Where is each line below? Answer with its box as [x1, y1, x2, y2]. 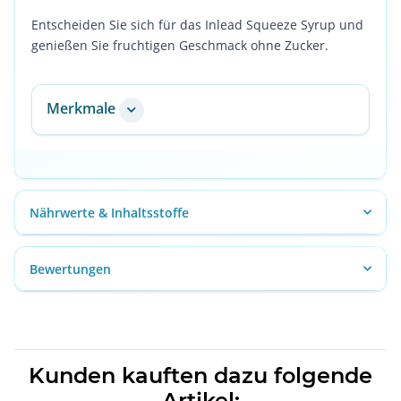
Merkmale [47, 98, 116, 118]
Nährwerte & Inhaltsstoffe [30, 203, 189, 221]
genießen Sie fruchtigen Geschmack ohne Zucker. [31, 36, 329, 54]
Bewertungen [30, 260, 111, 277]
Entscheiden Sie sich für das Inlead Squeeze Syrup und [31, 15, 364, 33]
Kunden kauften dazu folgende [29, 363, 372, 389]
